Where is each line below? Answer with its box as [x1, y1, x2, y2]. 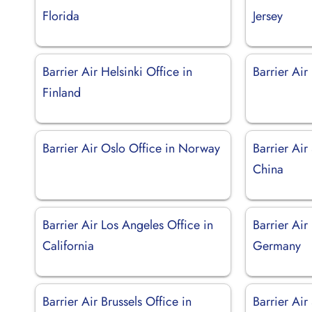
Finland [42, 83, 81, 102]
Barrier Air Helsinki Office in [42, 62, 192, 81]
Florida [42, 6, 79, 25]
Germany [253, 236, 302, 255]
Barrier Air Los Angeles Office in [42, 215, 213, 234]
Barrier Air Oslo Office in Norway [42, 139, 220, 157]
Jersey [253, 6, 283, 25]
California [42, 236, 94, 255]
